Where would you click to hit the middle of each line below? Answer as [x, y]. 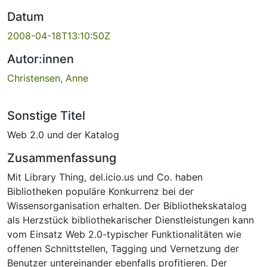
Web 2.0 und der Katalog [63, 134]
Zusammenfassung [62, 158]
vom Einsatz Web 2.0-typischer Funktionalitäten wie [124, 234]
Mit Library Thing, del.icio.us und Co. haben [105, 177]
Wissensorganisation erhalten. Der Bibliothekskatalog [127, 205]
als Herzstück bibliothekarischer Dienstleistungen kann [131, 220]
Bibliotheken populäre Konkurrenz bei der [100, 191]
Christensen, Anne [48, 78]
